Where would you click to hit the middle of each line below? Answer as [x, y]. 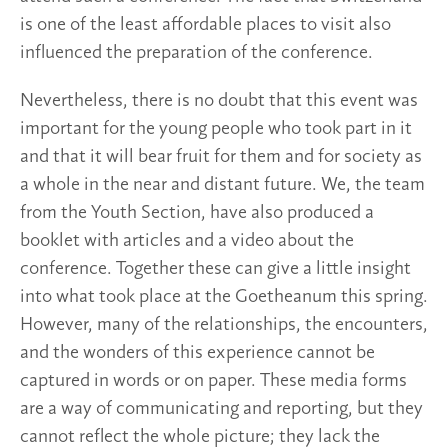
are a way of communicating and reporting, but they [221, 409]
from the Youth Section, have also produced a [197, 213]
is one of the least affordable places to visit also [205, 25]
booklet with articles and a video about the [187, 241]
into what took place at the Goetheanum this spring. [224, 297]
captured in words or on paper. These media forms [213, 381]
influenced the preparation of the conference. [196, 53]
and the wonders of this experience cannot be [197, 353]
